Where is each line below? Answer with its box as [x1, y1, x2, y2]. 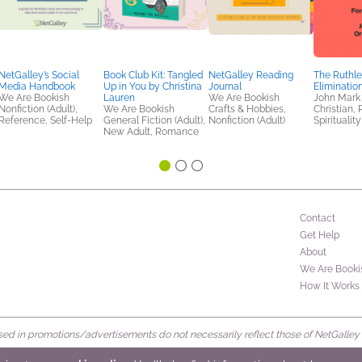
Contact [300, 213, 335, 224]
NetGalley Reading [208, 69, 293, 81]
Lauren [103, 92, 135, 103]
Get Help [300, 229, 339, 241]
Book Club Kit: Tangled [103, 69, 203, 81]
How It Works [300, 280, 360, 292]
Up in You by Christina [103, 81, 202, 92]
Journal [208, 81, 242, 92]
